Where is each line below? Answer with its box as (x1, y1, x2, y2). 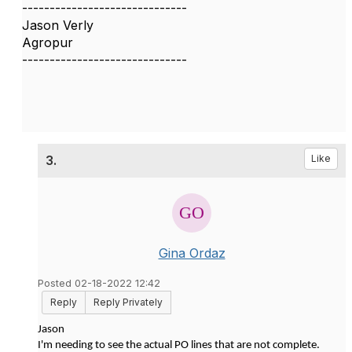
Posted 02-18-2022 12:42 (38, 277, 160, 289)
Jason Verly (22, 17, 93, 33)
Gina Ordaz (158, 245, 225, 261)
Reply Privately (93, 296, 163, 308)
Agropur (22, 35, 73, 50)
